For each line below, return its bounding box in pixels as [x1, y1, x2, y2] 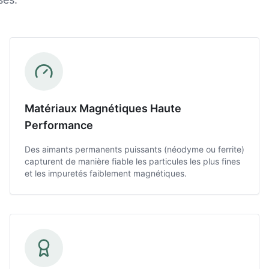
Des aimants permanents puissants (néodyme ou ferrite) [25, 144, 244, 154]
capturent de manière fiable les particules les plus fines [25, 156, 240, 166]
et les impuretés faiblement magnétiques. [25, 168, 187, 178]
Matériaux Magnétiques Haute [25, 102, 181, 115]
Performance [25, 119, 93, 131]
